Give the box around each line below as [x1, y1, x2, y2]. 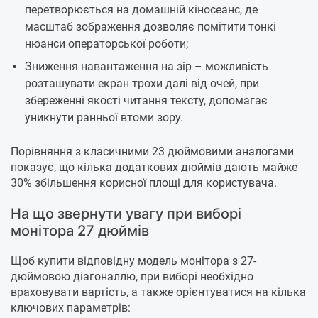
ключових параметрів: [11, 301, 131, 315]
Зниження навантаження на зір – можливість [25, 60, 268, 74]
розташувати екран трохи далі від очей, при [25, 77, 259, 91]
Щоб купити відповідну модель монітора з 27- [11, 254, 256, 268]
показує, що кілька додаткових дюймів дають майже [11, 160, 297, 175]
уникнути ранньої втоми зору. [25, 111, 183, 125]
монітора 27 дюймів [11, 222, 149, 240]
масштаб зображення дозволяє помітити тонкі [25, 20, 276, 34]
